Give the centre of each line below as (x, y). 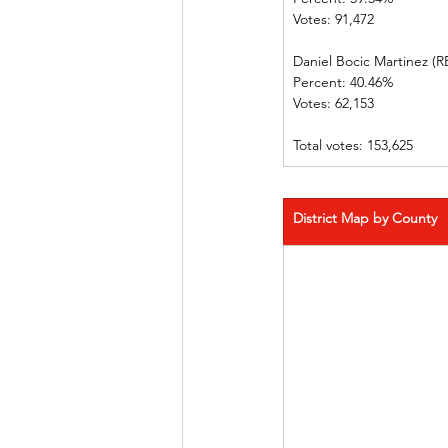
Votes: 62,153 (345, 103)
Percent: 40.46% (369, 82)
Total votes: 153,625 (353, 145)
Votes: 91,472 (345, 19)
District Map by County (365, 218)
